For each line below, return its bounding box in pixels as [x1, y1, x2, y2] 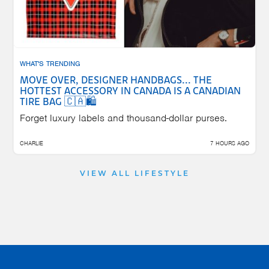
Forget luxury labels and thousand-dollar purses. [20, 111, 227, 124]
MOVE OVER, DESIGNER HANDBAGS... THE [20, 74, 212, 86]
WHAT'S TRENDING [20, 58, 80, 68]
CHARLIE [20, 139, 43, 147]
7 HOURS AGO [210, 139, 249, 147]
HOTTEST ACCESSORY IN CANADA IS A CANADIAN [20, 85, 241, 97]
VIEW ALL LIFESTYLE [79, 170, 190, 178]
